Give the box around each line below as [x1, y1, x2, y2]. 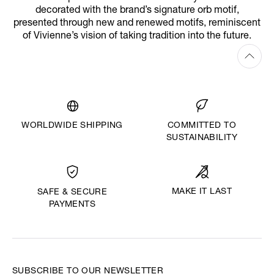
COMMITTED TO [167, 122, 237, 131]
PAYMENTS [48, 201, 96, 210]
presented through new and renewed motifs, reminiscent [13, 18, 261, 29]
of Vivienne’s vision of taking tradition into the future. [23, 31, 251, 42]
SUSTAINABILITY [166, 134, 237, 143]
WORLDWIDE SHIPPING [21, 122, 123, 131]
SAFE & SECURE [37, 188, 108, 198]
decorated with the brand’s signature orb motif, [35, 6, 239, 16]
